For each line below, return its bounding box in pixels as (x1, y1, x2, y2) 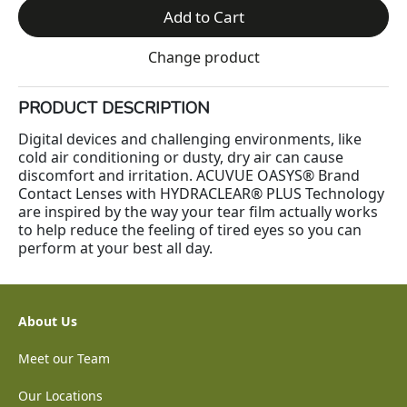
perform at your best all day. (18, 238, 213, 258)
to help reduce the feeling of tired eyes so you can (18, 220, 362, 240)
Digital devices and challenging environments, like (18, 129, 362, 149)
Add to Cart (163, 6, 244, 27)
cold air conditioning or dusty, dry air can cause (18, 147, 343, 167)
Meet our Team (18, 350, 110, 367)
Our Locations (18, 387, 103, 404)
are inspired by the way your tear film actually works (18, 202, 378, 222)
